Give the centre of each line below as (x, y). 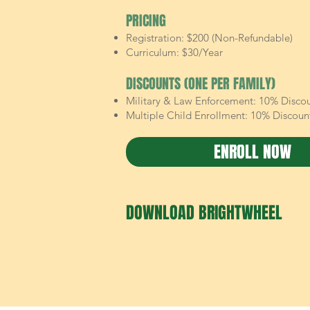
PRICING (146, 21)
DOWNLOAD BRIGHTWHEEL (204, 213)
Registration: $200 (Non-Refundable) (209, 38)
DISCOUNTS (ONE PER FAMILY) (201, 84)
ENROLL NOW (252, 152)
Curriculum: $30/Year (174, 52)
